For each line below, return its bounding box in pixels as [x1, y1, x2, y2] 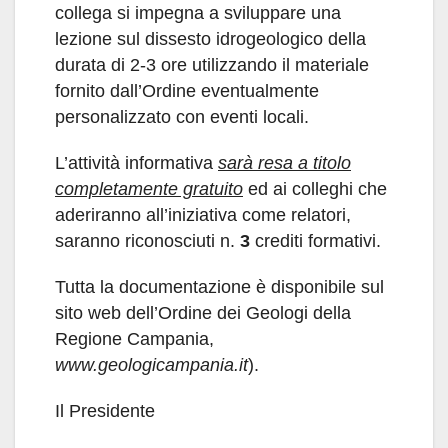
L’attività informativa [55, 153, 218, 173]
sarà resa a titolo [218, 153, 351, 173]
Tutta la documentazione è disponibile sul [55, 277, 384, 297]
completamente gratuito [55, 179, 243, 199]
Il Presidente [55, 401, 155, 421]
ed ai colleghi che [243, 179, 387, 199]
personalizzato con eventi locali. [55, 107, 309, 127]
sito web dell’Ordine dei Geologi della [55, 303, 351, 323]
